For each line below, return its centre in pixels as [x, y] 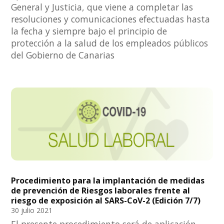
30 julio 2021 [32, 210]
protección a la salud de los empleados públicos [110, 43]
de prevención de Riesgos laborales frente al [101, 190]
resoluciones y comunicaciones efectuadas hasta [111, 19]
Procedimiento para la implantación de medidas [108, 180]
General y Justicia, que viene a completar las [102, 7]
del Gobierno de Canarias [63, 55]
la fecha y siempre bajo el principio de [89, 31]
